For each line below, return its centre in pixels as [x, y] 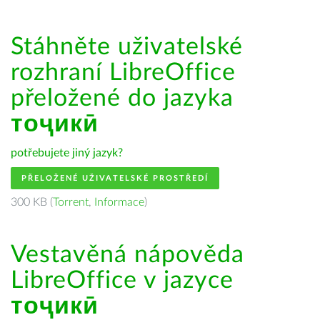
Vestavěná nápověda [127, 255]
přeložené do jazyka [122, 99]
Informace [119, 202]
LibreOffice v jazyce [122, 281]
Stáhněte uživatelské [127, 47]
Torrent [71, 202]
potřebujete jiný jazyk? [67, 153]
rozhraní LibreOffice [123, 73]
